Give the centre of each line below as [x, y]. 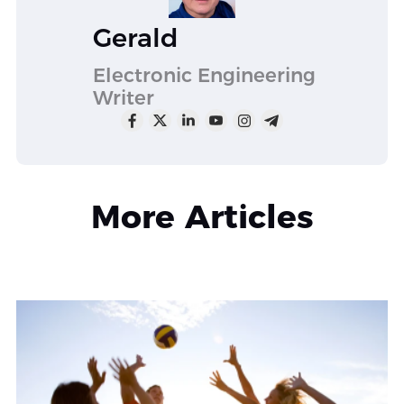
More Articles [202, 216]
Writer [123, 97]
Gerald [135, 37]
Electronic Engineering [204, 74]
